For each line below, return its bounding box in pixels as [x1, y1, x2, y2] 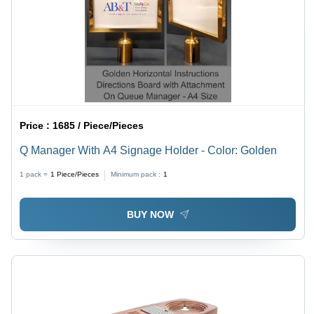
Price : [20, 120, 53, 132]
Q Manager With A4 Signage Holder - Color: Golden [20, 144, 278, 157]
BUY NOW [126, 208, 174, 220]
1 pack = [20, 170, 48, 179]
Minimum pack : [111, 170, 161, 179]
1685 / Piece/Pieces [53, 120, 144, 132]
